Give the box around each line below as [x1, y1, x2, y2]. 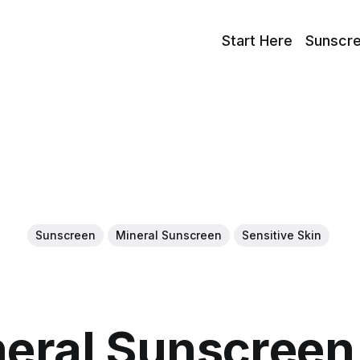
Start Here [222, 31, 293, 49]
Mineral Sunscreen [115, 228, 222, 243]
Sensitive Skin [241, 228, 321, 243]
